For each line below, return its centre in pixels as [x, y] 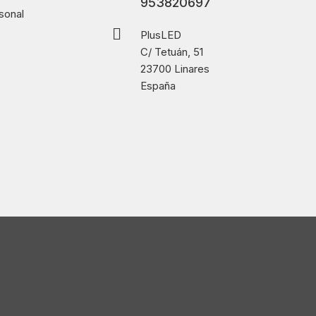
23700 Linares [175, 69]
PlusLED [161, 35]
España [158, 86]
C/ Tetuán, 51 [172, 52]
